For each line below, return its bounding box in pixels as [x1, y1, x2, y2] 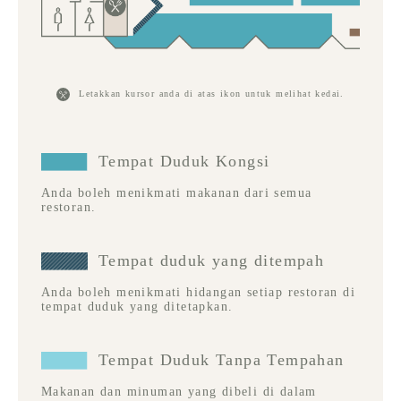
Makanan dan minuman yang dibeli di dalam [40, 385, 317, 399]
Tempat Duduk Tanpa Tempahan [98, 351, 345, 370]
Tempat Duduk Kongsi [98, 152, 270, 171]
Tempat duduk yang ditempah [98, 252, 325, 270]
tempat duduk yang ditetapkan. [40, 300, 234, 314]
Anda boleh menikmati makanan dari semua [40, 186, 312, 200]
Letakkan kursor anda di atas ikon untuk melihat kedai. [79, 89, 345, 99]
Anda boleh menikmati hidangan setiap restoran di [40, 286, 356, 300]
